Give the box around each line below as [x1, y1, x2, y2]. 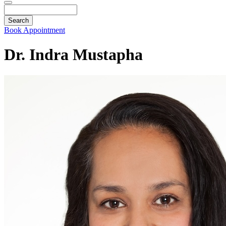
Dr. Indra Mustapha [4, 45, 143, 64]
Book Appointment [4, 25, 65, 34]
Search [4, 4, 28, 13]
